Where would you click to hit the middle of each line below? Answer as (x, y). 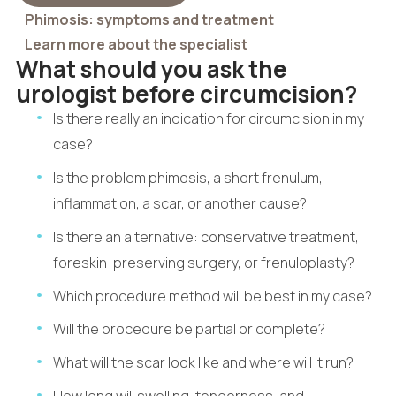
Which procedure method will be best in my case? (213, 296)
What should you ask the (151, 69)
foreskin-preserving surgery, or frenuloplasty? (204, 262)
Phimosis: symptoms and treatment (149, 19)
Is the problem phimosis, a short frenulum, (188, 177)
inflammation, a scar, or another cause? (180, 203)
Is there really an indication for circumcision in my (209, 118)
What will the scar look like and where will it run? (204, 363)
